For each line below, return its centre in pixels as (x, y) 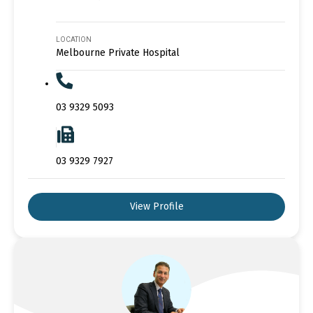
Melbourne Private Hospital (118, 52)
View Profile (156, 206)
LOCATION (74, 39)
